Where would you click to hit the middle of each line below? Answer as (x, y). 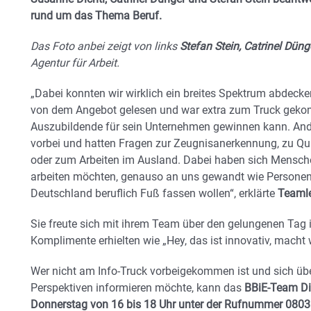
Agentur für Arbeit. (75, 62)
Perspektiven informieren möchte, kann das (137, 287)
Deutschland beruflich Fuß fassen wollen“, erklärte (154, 193)
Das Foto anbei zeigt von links (104, 46)
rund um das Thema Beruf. (96, 15)
